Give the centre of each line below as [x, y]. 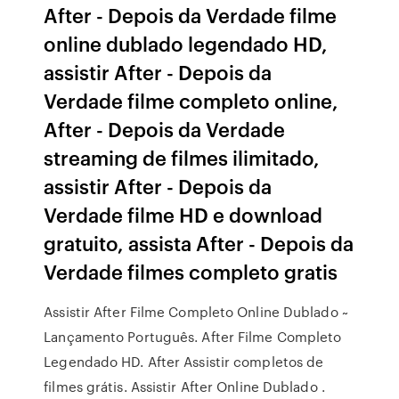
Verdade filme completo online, [191, 100]
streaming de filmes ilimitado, [182, 157]
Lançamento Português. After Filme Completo [193, 337]
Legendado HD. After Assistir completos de [184, 362]
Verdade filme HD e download [183, 214]
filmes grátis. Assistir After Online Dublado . [184, 387]
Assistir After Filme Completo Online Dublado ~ [196, 312]
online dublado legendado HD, [186, 43]
